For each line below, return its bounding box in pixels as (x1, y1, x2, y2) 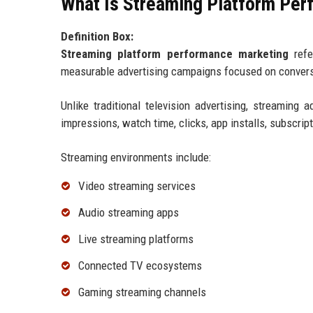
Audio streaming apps (78, 205, 179, 220)
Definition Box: (61, 29, 133, 44)
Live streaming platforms (78, 232, 194, 247)
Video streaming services (78, 179, 196, 194)
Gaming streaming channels (78, 284, 206, 299)
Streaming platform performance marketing (61, 47, 289, 61)
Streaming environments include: (61, 150, 211, 165)
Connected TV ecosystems (78, 258, 202, 272)
